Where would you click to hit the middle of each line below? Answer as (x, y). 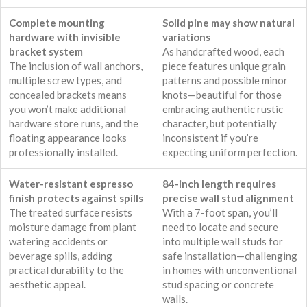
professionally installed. (63, 152)
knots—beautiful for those (222, 95)
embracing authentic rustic (223, 109)
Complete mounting (57, 23)
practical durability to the (66, 270)
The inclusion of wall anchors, (76, 66)
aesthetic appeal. (47, 285)
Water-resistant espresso (71, 184)
